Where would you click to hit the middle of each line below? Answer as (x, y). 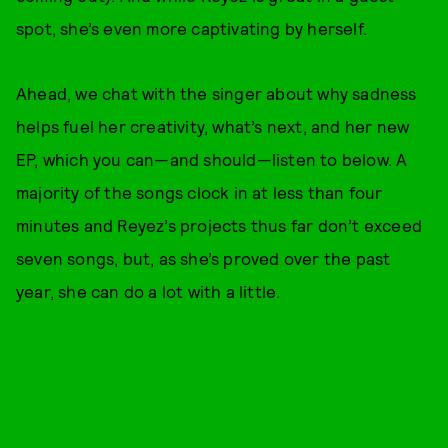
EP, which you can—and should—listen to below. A (212, 159)
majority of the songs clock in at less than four (199, 192)
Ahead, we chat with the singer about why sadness (216, 93)
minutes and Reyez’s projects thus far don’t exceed (219, 225)
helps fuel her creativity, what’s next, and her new (213, 126)
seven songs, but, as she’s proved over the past (203, 258)
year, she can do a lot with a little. (148, 291)
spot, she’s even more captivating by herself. (192, 28)
